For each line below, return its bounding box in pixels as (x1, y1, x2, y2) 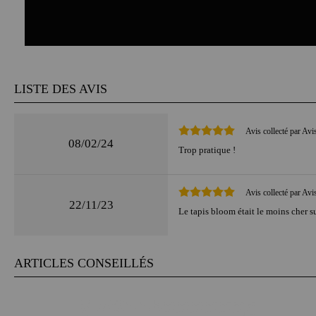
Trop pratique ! (178, 145, 236, 156)
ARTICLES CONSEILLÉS (14, 256, 154, 271)
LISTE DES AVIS (14, 82, 107, 97)
